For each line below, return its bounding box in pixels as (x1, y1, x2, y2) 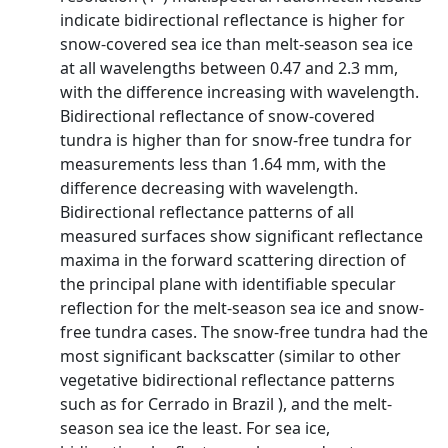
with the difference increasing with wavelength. (60, 81, 419, 103)
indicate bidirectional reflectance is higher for (60, 9, 405, 31)
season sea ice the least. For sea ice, (60, 417, 330, 439)
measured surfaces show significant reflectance (60, 225, 423, 247)
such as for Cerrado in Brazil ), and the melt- (60, 393, 392, 415)
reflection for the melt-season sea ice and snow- (60, 297, 424, 319)
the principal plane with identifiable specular (60, 273, 396, 295)
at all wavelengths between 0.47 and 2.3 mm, (60, 57, 398, 79)
